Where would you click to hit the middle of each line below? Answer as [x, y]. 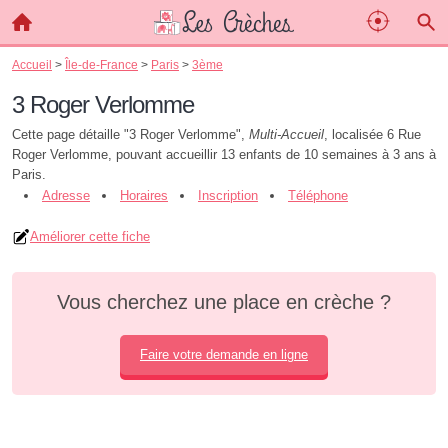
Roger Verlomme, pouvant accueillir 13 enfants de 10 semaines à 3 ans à [224, 154]
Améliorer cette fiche [90, 236]
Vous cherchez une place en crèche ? [224, 302]
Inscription [228, 195]
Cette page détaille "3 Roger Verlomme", [130, 134]
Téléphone [318, 195]
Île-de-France [101, 64]
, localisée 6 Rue [372, 134]
